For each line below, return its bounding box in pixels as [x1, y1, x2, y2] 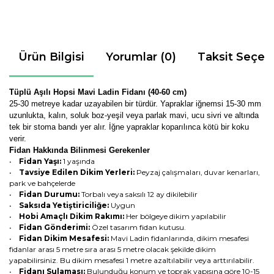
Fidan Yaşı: [17, 157, 63, 166]
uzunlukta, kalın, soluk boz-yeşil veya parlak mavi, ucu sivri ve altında [9, 111, 259, 120]
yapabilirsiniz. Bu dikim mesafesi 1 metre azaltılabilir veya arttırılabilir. [9, 256, 254, 265]
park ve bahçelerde [9, 179, 75, 188]
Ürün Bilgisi [18, 50, 84, 64]
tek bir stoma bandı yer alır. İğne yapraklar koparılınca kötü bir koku [9, 122, 249, 131]
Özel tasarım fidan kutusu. [92, 223, 186, 232]
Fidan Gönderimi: [19, 223, 92, 232]
